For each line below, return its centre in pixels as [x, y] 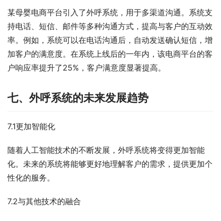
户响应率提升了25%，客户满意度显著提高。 [87, 68]
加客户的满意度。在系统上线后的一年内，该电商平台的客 [110, 54]
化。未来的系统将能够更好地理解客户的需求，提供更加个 [110, 164]
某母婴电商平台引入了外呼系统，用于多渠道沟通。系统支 [110, 13]
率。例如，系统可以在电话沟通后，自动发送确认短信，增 [110, 40]
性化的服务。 [31, 178]
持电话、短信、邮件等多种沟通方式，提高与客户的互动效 [110, 26]
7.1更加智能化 [31, 127]
